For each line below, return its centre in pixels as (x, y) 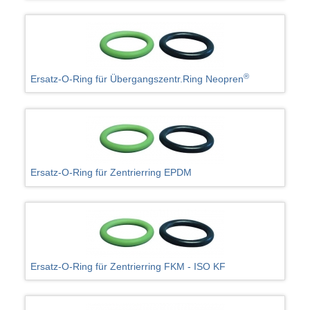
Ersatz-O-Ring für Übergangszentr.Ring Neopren (137, 79)
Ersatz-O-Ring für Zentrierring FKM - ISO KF (128, 266)
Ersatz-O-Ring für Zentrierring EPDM (111, 173)
